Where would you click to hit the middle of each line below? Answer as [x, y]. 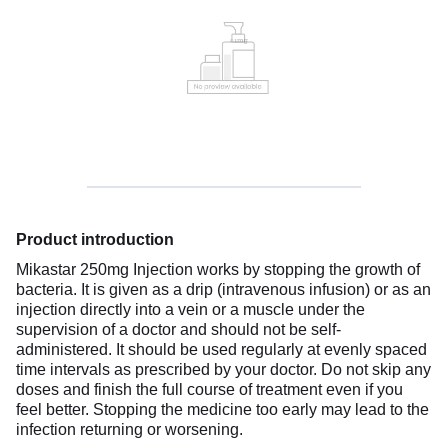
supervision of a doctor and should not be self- [178, 329]
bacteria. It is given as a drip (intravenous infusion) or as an [223, 289]
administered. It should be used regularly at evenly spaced [221, 349]
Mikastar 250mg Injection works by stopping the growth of [218, 269]
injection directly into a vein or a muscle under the [190, 309]
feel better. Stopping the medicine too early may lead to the [222, 409]
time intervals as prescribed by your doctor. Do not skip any [223, 369]
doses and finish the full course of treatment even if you [209, 389]
